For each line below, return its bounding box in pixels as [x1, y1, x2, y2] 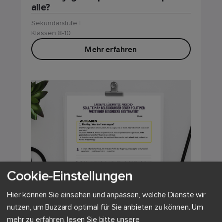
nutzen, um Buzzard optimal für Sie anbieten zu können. [7, 202, 190, 213]
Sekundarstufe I [31, 18, 81, 27]
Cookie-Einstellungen [7, 167, 133, 185]
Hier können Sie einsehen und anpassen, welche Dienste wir [7, 190, 206, 200]
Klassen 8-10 [31, 28, 71, 37]
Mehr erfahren [85, 44, 137, 54]
